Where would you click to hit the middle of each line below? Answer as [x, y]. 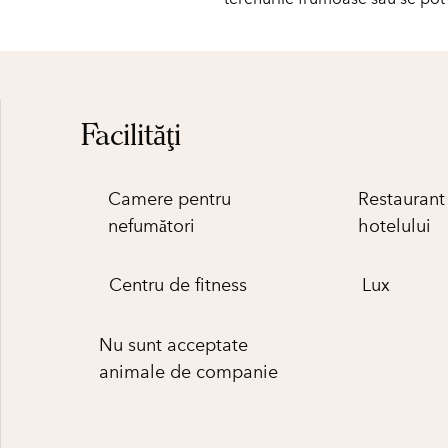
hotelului [395, 226]
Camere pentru [170, 199]
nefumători [152, 226]
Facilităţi [131, 134]
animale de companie [189, 372]
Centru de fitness [178, 285]
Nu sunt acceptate [174, 345]
